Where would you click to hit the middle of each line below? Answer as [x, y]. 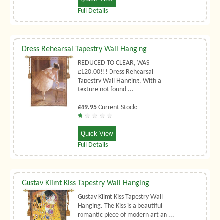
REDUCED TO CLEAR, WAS [114, 63]
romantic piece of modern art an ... [126, 215]
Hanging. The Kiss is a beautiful [120, 206]
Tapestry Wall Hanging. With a [120, 81]
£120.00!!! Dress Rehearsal [116, 72]
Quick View [97, 133]
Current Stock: [117, 107]
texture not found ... [106, 89]
